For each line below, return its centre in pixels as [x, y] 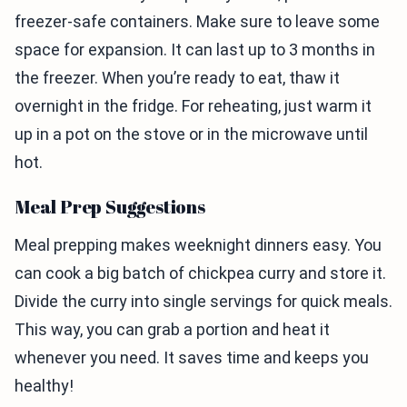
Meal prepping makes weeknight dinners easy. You [198, 245]
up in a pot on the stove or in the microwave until [191, 134]
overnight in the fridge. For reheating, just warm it [193, 106]
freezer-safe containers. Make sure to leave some [197, 22]
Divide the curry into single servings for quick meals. [203, 302]
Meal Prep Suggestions [110, 207]
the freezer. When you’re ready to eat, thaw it [177, 78]
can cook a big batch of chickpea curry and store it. [200, 273]
